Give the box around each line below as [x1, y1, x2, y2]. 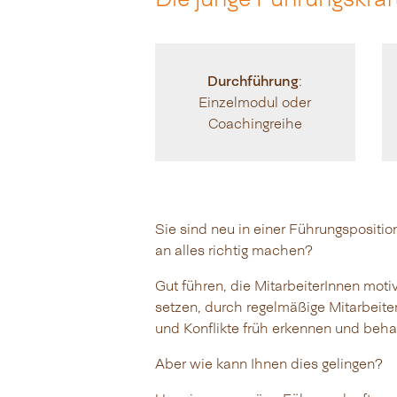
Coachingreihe [207, 115, 302, 133]
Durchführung [207, 72, 300, 90]
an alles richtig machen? [154, 242, 313, 260]
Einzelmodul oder [198, 94, 312, 112]
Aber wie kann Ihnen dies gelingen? [154, 355, 383, 373]
